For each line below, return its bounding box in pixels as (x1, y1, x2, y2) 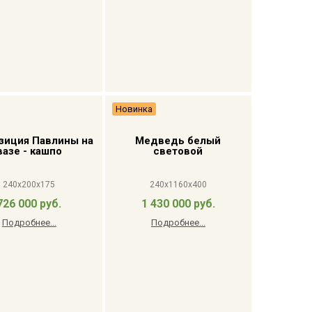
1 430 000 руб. (141, 197, 215, 210)
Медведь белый (135, 134, 221, 147)
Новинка (115, 104, 153, 114)
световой (153, 145, 203, 157)
